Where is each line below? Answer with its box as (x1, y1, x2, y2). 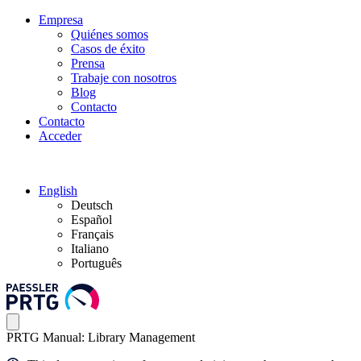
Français (71, 227, 114, 241)
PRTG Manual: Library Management (6, 330, 195, 345)
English (39, 184, 77, 197)
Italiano (71, 242, 109, 255)
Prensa (71, 56, 105, 70)
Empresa (39, 13, 83, 27)
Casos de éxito (71, 42, 145, 56)
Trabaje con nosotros (71, 71, 176, 85)
